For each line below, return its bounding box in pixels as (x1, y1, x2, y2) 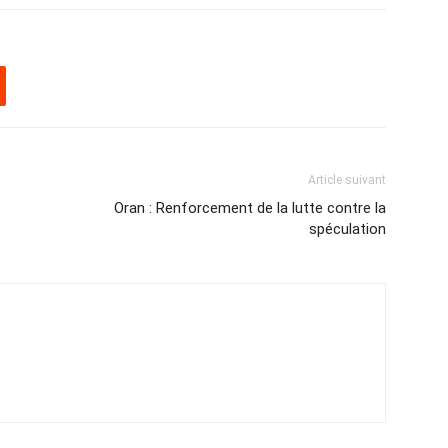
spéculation (309, 220, 386, 238)
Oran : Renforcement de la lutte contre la (114, 199, 386, 217)
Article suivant (308, 173, 386, 187)
